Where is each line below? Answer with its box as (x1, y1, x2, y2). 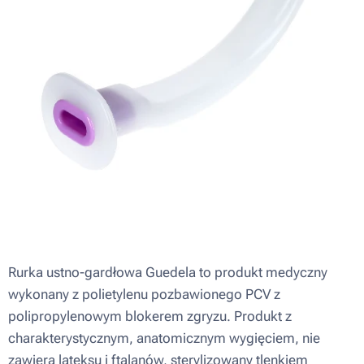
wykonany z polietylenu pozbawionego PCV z (8, 286, 280, 302)
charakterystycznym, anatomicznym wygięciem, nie (8, 330, 320, 346)
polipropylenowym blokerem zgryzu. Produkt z (8, 308, 292, 324)
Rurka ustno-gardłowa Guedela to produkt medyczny (8, 264, 327, 280)
